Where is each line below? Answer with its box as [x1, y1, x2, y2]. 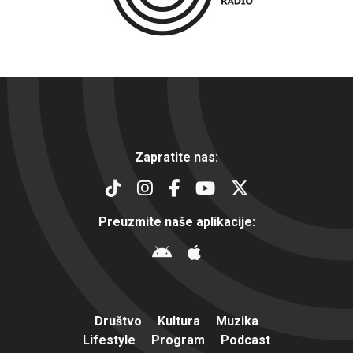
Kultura [158, 313, 200, 329]
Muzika [216, 313, 258, 329]
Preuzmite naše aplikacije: [98, 214, 255, 229]
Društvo [95, 313, 142, 329]
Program [151, 332, 205, 347]
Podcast [221, 332, 270, 347]
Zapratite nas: [135, 149, 218, 165]
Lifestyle [83, 332, 136, 347]
